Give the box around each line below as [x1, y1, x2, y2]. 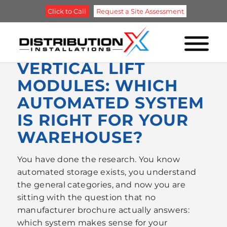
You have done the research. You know [17, 154, 180, 164]
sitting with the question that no [17, 192, 156, 202]
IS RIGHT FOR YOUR [17, 110, 188, 130]
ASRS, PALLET [17, 24, 139, 44]
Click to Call [48, 7, 87, 16]
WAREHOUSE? [17, 128, 143, 147]
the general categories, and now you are [17, 179, 186, 190]
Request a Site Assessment [96, 7, 184, 16]
